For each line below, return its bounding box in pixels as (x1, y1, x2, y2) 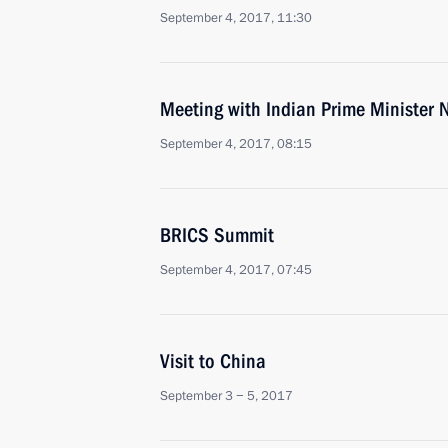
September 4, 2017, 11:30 (160, 9, 312, 27)
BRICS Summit (160, 223, 274, 247)
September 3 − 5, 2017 (160, 387, 293, 405)
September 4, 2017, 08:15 (160, 135, 312, 153)
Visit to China (160, 349, 266, 373)
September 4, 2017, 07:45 (160, 261, 312, 279)
